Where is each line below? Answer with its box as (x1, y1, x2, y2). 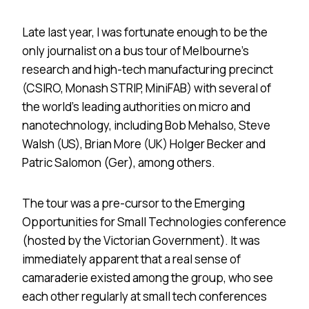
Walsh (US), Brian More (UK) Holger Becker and (22, 135, 266, 152)
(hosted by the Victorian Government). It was (22, 232, 260, 248)
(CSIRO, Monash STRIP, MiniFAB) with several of (22, 79, 271, 96)
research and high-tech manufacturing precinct (22, 61, 273, 77)
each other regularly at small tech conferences (22, 288, 267, 304)
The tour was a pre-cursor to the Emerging (22, 195, 245, 211)
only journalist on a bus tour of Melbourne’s (22, 42, 249, 59)
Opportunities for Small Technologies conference (22, 213, 286, 230)
